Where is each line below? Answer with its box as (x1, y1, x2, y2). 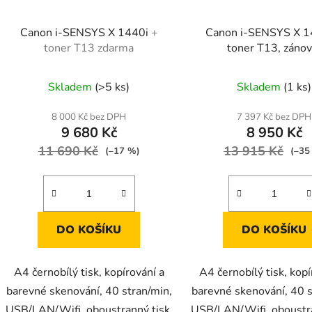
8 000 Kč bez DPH (52, 110, 127, 123)
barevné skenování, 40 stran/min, (6, 283, 172, 299)
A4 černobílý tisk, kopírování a (13, 264, 164, 280)
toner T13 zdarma (44, 40, 134, 56)
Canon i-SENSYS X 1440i (19, 24, 151, 40)
